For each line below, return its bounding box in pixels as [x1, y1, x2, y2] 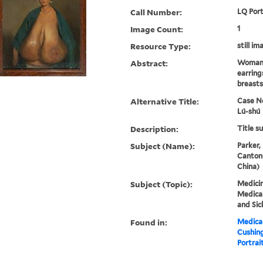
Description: [130, 123, 179, 135]
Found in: [130, 217, 168, 228]
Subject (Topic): [130, 178, 193, 190]
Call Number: [130, 6, 183, 18]
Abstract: [130, 58, 168, 69]
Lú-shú [237, 107, 260, 116]
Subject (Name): [130, 140, 195, 152]
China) [237, 162, 259, 171]
